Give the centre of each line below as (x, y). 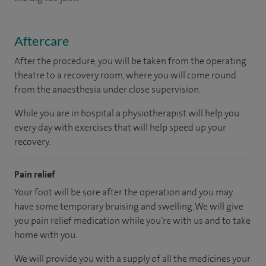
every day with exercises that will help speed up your (120, 127)
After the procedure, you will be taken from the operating (130, 61)
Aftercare (42, 40)
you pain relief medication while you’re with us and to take (132, 220)
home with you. (46, 235)
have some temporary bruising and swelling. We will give (129, 206)
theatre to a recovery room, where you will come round (125, 75)
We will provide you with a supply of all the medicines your (132, 258)
